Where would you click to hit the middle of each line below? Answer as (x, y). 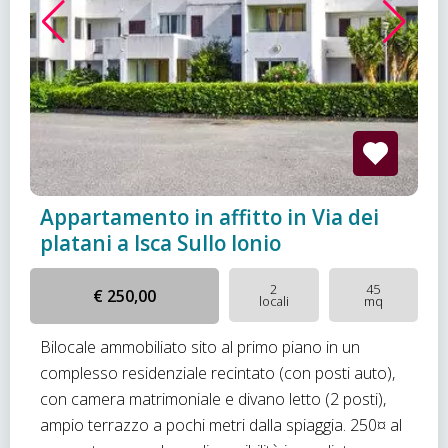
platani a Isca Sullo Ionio (160, 243)
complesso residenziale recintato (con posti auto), (217, 373)
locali (273, 301)
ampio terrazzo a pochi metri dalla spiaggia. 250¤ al (221, 425)
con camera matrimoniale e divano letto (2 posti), (213, 399)
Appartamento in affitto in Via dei (209, 217)
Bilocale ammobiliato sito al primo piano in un (200, 347)
